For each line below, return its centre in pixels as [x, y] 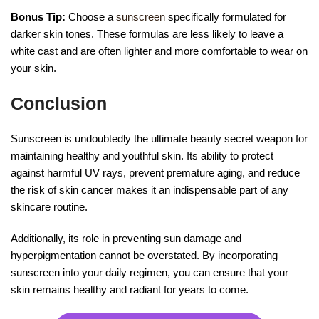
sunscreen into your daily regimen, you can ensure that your [150, 273]
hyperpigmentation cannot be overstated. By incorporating [144, 256]
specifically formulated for [226, 17]
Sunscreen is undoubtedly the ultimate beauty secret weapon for [159, 139]
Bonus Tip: [40, 17]
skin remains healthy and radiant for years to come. [130, 290]
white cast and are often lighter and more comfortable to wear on [159, 51]
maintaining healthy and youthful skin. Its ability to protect [142, 156]
